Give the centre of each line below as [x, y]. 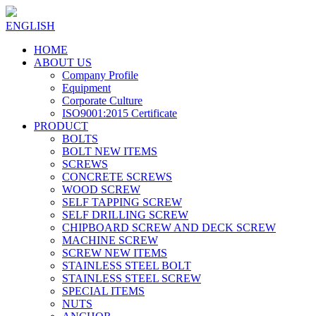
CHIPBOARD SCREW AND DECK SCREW [169, 227]
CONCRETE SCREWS [117, 177]
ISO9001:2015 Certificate [120, 113]
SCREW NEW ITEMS [115, 253]
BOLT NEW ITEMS [110, 151]
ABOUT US [63, 62]
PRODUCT [61, 126]
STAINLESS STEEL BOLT [127, 266]
